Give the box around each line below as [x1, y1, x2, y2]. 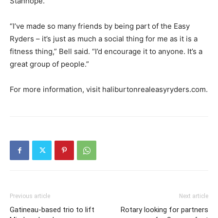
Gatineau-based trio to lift [10, 205, 94, 214]
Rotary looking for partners [121, 205, 208, 214]
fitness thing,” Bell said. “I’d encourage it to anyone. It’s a [10, 47, 202, 56]
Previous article [10, 193, 50, 200]
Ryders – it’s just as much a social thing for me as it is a [10, 34, 198, 43]
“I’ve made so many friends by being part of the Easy [10, 21, 190, 31]
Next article [179, 193, 208, 200]
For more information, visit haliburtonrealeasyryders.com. [10, 85, 208, 94]
